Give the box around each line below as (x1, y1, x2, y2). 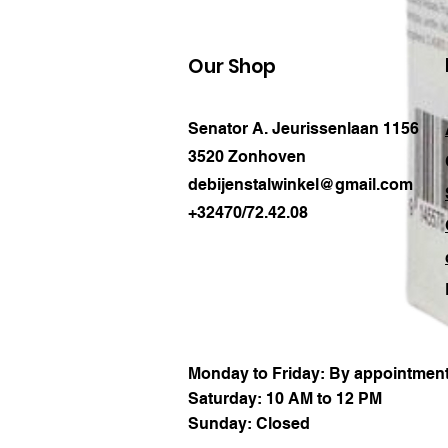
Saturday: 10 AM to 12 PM (188, 389, 382, 409)
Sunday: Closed (188, 414, 310, 434)
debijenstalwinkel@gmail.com (188, 175, 413, 195)
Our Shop (188, 53, 276, 81)
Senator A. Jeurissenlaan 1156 (188, 119, 419, 139)
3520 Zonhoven (188, 147, 306, 167)
